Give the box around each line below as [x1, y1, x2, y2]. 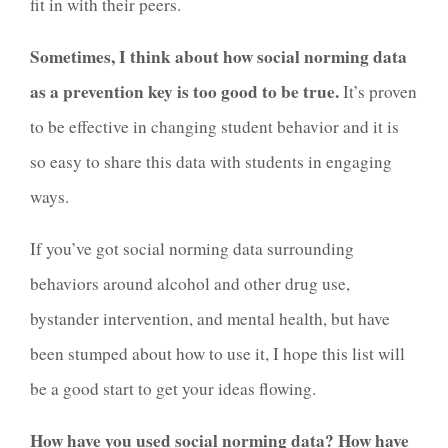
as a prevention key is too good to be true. [30, 78, 339, 104]
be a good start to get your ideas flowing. [30, 377, 322, 401]
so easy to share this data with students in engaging [30, 149, 392, 173]
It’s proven [339, 79, 417, 103]
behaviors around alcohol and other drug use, [30, 272, 350, 296]
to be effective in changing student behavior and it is [30, 114, 399, 138]
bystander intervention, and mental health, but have [30, 307, 390, 331]
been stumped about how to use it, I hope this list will [30, 342, 405, 366]
